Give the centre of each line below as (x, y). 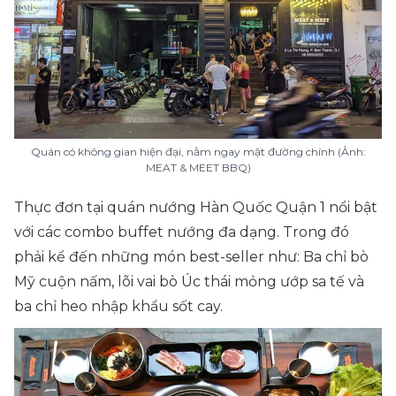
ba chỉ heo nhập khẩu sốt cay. (118, 306)
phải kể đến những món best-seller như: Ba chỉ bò (191, 257)
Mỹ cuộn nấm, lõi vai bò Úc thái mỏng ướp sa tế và (189, 282)
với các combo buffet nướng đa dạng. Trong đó (182, 232)
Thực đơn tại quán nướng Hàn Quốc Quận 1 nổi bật (196, 207)
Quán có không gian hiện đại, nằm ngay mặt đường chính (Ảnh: (198, 152)
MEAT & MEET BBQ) (198, 168)
